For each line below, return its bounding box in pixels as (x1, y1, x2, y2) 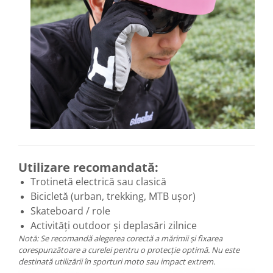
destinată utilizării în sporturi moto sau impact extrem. (18, 255, 215, 267)
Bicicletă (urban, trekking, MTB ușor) (30, 189, 196, 203)
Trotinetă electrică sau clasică (30, 174, 166, 188)
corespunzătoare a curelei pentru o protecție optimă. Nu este (18, 244, 239, 255)
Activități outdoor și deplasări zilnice (30, 218, 197, 232)
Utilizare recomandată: (18, 158, 158, 175)
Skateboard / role (30, 204, 110, 218)
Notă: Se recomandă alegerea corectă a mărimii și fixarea (18, 232, 222, 244)
